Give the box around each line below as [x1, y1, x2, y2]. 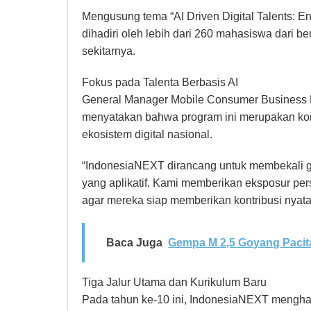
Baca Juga [106, 237, 163, 249]
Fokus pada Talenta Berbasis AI [82, 76, 238, 89]
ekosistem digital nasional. [82, 128, 212, 141]
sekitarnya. [82, 45, 135, 58]
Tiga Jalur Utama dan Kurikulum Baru [82, 276, 267, 289]
